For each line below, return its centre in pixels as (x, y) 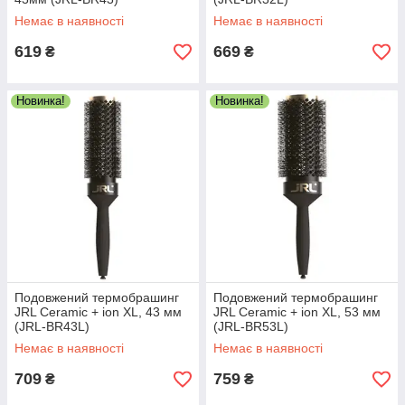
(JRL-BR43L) (52, 326)
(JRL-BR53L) (251, 326)
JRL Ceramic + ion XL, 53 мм (297, 312)
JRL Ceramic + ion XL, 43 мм (98, 312)
